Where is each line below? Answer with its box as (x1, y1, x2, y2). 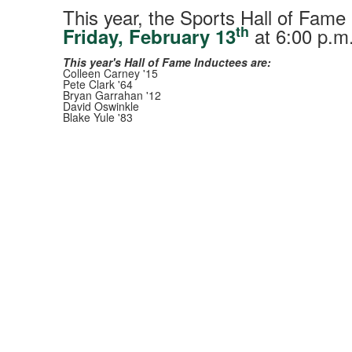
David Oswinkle (62, 98, 139, 114)
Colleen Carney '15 (62, 65, 158, 81)
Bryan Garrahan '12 (62, 87, 161, 103)
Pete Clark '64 (62, 76, 133, 92)
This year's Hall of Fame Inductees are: (62, 54, 271, 70)
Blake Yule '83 (62, 109, 133, 125)
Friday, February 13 (62, 23, 236, 49)
